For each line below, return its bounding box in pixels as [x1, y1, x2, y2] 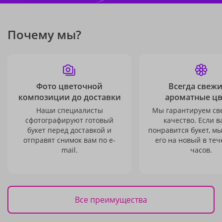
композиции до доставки [18, 92, 121, 103]
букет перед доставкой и [27, 125, 111, 135]
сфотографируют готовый [25, 115, 113, 125]
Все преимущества [75, 194, 147, 205]
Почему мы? [7, 26, 81, 43]
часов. [190, 145, 212, 155]
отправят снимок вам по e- [23, 135, 115, 145]
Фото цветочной [36, 81, 103, 92]
